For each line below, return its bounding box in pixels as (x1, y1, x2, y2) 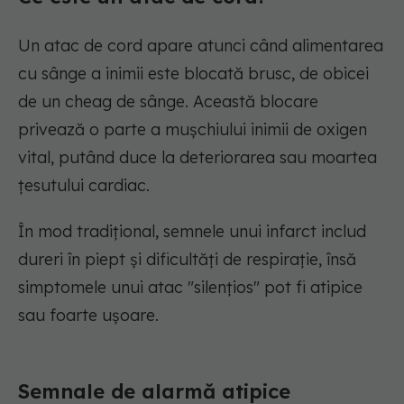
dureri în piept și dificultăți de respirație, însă (18, 249, 356, 271)
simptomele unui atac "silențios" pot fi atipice (18, 277, 363, 298)
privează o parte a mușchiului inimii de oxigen (18, 119, 367, 141)
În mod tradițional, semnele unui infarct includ (18, 221, 366, 243)
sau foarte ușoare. (18, 305, 159, 326)
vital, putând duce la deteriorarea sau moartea (18, 147, 377, 169)
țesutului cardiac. (18, 175, 150, 197)
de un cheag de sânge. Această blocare (18, 91, 318, 113)
